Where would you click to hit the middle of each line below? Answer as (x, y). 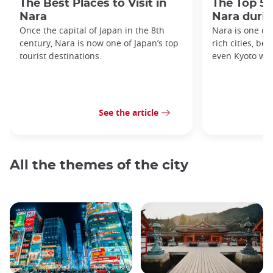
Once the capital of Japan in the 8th (92, 30)
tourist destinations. (61, 55)
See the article (129, 113)
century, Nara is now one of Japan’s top (99, 43)
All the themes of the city (99, 165)
